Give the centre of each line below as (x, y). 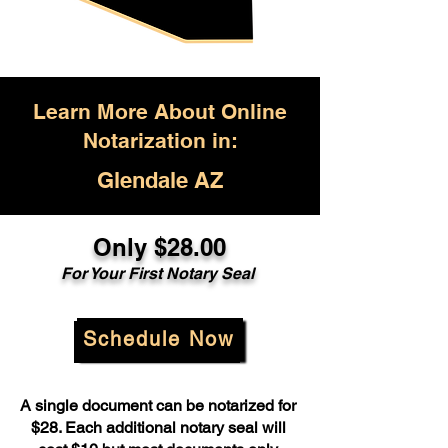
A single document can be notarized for (158, 405)
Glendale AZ (160, 180)
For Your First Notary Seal (159, 273)
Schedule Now (158, 339)
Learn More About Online (160, 111)
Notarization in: (160, 140)
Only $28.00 (159, 247)
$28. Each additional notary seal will (158, 427)
